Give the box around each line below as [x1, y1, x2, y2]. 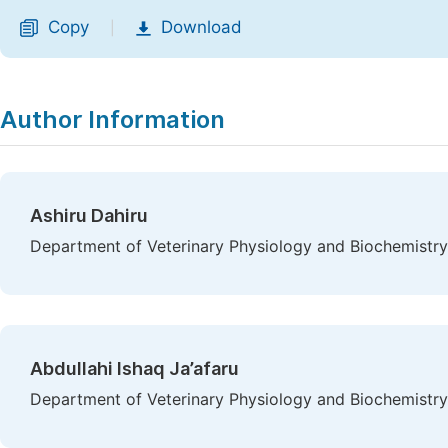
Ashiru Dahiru [30, 205, 148, 226]
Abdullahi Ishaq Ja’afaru [30, 358, 239, 379]
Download [161, 17, 242, 37]
